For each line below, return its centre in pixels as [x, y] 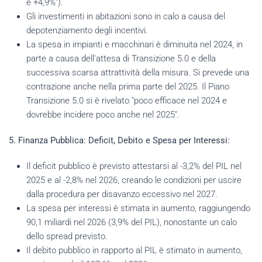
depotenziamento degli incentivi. [87, 30]
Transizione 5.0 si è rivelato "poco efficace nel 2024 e [127, 100]
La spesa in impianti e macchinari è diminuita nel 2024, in [135, 44]
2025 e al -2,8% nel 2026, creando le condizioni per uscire [134, 180]
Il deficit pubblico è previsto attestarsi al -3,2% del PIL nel [134, 166]
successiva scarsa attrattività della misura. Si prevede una [138, 72]
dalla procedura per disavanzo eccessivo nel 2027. [122, 194]
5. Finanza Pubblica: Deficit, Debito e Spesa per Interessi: [119, 140]
